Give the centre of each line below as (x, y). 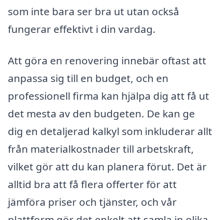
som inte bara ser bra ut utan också (94, 12)
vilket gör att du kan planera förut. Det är (107, 166)
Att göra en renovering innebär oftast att (107, 60)
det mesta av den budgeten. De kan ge (101, 113)
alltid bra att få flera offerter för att (92, 184)
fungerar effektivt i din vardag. (82, 29)
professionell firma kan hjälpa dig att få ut (109, 96)
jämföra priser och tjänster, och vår (92, 202)
